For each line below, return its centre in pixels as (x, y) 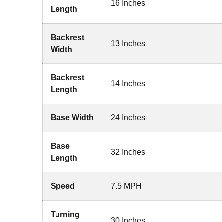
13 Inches (128, 43)
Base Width (72, 118)
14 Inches (128, 83)
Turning (65, 214)
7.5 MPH (126, 186)
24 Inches (128, 118)
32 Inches (128, 152)
